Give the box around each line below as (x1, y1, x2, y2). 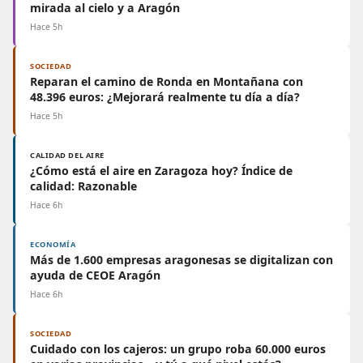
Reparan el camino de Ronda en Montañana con (30, 74, 303, 89)
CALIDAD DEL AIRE (30, 150, 105, 160)
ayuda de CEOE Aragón (30, 267, 160, 283)
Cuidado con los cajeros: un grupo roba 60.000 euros (30, 341, 326, 357)
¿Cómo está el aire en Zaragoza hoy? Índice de (30, 163, 293, 178)
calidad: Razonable (30, 178, 137, 194)
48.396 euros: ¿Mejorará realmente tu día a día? (30, 89, 300, 105)
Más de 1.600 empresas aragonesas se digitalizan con (30, 252, 333, 267)
